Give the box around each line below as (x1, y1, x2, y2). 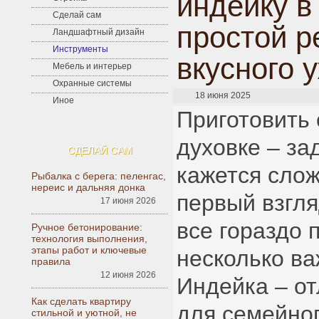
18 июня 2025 (195, 90, 251, 100)
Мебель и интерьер (53, 61, 132, 71)
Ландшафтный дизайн (53, 27, 145, 37)
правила (31, 256, 70, 267)
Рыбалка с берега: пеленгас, (31, 170, 166, 182)
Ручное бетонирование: (31, 221, 142, 233)
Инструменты (53, 44, 108, 54)
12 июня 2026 (100, 270, 156, 280)
